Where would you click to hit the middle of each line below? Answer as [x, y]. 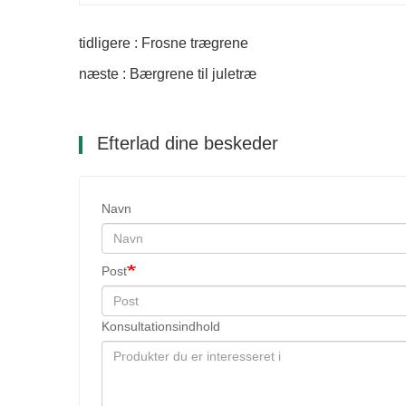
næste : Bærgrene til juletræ [168, 74]
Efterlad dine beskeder [185, 144]
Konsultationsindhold [161, 327]
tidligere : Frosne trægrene [164, 43]
